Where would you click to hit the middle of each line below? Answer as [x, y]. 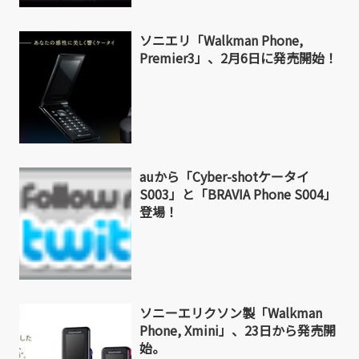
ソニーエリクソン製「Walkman [231, 313]
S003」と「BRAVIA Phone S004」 [238, 194]
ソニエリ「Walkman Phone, [221, 40]
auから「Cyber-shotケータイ [224, 177]
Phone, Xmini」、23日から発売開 [238, 331]
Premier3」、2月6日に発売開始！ [238, 58]
